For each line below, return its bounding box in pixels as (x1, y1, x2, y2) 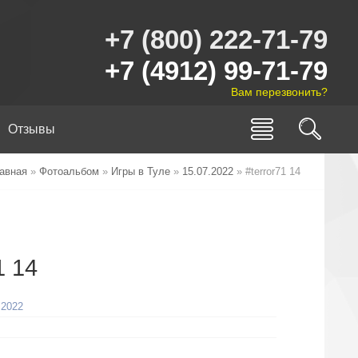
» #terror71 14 (233, 165, 300, 177)
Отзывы (8, 122, 55, 136)
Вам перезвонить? (231, 86, 328, 98)
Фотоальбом (39, 165, 99, 177)
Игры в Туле (111, 165, 170, 177)
